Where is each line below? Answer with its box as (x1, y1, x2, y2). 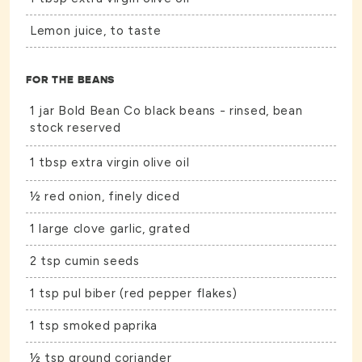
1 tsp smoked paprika (30, 318, 158, 334)
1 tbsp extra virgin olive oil (30, 155, 190, 170)
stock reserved (30, 120, 121, 136)
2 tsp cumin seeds (30, 254, 140, 269)
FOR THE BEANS (26, 73, 116, 87)
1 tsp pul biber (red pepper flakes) (30, 286, 242, 301)
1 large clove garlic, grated (30, 221, 191, 237)
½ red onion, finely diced (30, 189, 184, 204)
